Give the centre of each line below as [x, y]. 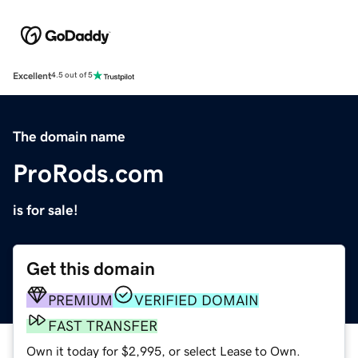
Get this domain [91, 268]
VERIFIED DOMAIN [197, 300]
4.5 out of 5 [72, 76]
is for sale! [46, 210]
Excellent [32, 76]
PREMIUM [80, 300]
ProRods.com [88, 173]
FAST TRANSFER [103, 326]
